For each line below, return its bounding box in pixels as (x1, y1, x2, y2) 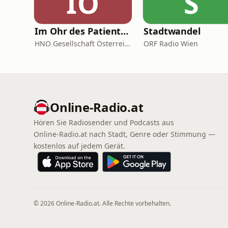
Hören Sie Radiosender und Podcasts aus (34, 118, 174, 127)
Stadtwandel (144, 25, 201, 37)
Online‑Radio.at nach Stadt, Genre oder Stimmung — (34, 129, 215, 139)
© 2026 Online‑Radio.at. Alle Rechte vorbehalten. (34, 199, 171, 208)
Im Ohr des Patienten (121, 25, 129, 37)
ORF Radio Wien (144, 39, 198, 48)
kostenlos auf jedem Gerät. (34, 141, 125, 151)
